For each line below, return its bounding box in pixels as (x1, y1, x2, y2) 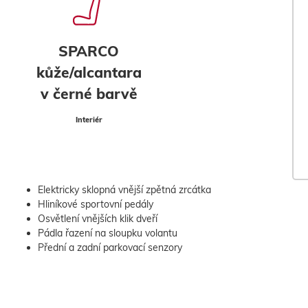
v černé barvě (40, 84, 137, 102)
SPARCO (58, 41, 119, 60)
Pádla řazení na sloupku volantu (38, 226, 177, 239)
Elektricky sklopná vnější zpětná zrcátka (38, 183, 211, 196)
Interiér (75, 114, 102, 124)
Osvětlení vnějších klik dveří (38, 212, 157, 225)
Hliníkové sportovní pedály (38, 197, 153, 210)
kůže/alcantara (36, 63, 142, 81)
